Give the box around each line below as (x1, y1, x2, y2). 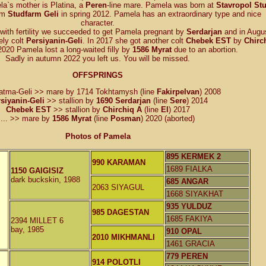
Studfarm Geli (8, 9, 59, 18)
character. (81, 18, 115, 27)
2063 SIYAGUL (92, 182, 145, 192)
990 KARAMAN (92, 157, 146, 167)
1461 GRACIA (166, 239, 216, 248)
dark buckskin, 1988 (11, 175, 81, 184)
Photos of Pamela (65, 132, 131, 141)
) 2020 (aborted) (141, 114, 195, 123)
